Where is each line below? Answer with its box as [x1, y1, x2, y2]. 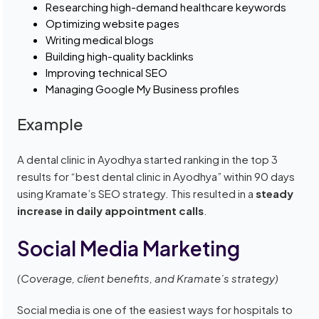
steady [256, 187, 294, 201]
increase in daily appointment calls [17, 204, 204, 218]
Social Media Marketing [17, 236, 241, 261]
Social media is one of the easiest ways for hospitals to [17, 303, 293, 317]
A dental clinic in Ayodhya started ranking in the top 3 [17, 152, 278, 167]
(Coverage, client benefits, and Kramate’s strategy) [17, 271, 279, 286]
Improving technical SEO [46, 66, 168, 80]
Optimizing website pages [46, 16, 180, 31]
